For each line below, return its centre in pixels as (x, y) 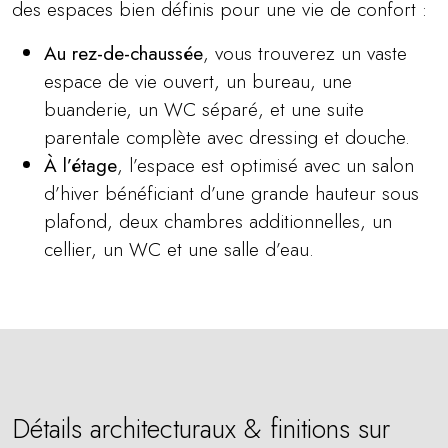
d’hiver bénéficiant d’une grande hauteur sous (231, 193)
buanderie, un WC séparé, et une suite (204, 109)
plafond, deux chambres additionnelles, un (218, 221)
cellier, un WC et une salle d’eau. (179, 249)
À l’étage (80, 165)
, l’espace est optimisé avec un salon (265, 165)
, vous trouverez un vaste (305, 53)
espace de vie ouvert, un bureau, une (198, 81)
